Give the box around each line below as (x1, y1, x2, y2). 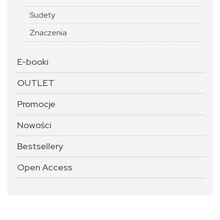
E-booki (17, 56, 49, 67)
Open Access (17, 162, 72, 173)
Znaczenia (29, 27, 67, 38)
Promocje (17, 98, 55, 110)
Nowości (17, 119, 52, 131)
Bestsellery (17, 140, 63, 152)
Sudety (29, 10, 55, 20)
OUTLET (17, 77, 55, 88)
